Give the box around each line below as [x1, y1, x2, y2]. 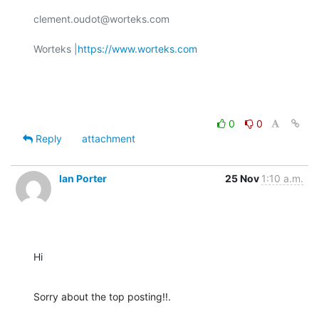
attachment [82, 132, 135, 145]
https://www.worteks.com [78, 42, 197, 55]
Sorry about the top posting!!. [33, 290, 171, 303]
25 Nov [225, 172, 261, 184]
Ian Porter [59, 172, 107, 184]
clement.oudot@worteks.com [33, 12, 169, 25]
